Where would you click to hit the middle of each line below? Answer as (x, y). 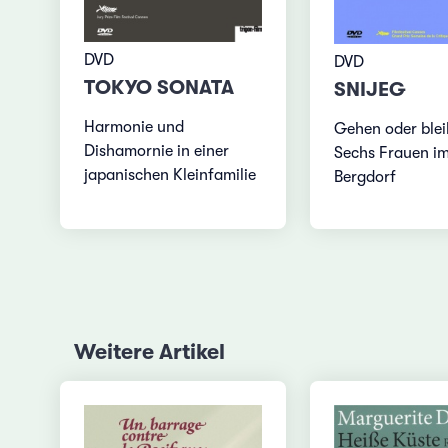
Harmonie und (134, 126)
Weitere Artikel (149, 351)
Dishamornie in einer (157, 150)
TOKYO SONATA (159, 87)
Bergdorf (364, 176)
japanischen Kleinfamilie (170, 174)
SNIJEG (369, 89)
